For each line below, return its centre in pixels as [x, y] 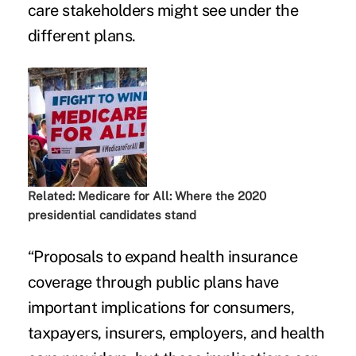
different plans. [81, 35]
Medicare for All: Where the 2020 [172, 195]
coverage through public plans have [153, 282]
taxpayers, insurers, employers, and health [176, 333]
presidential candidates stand [112, 215]
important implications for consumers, [161, 307]
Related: [52, 195]
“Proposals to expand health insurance [163, 256]
